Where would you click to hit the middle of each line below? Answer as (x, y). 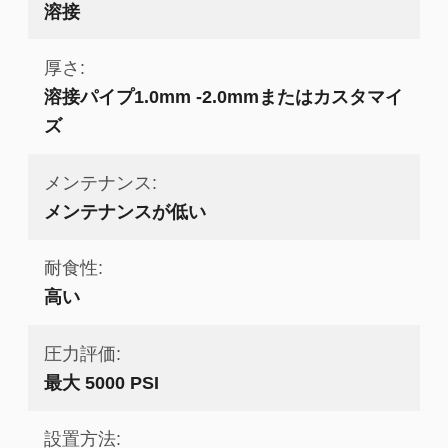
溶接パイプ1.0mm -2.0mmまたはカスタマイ (223, 97)
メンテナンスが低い (124, 211)
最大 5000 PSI (101, 382)
